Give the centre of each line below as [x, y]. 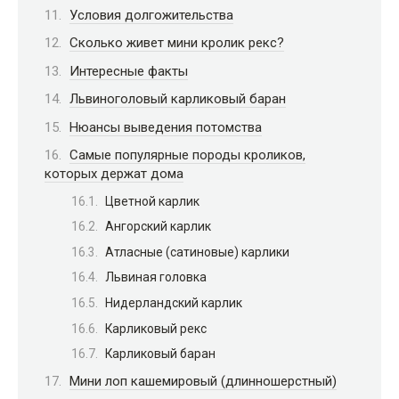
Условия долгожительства [151, 15]
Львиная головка [156, 277]
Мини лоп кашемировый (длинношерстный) [203, 381]
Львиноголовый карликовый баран [178, 99]
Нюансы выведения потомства [166, 127]
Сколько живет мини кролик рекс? [177, 43]
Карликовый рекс [156, 328]
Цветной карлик [152, 201]
